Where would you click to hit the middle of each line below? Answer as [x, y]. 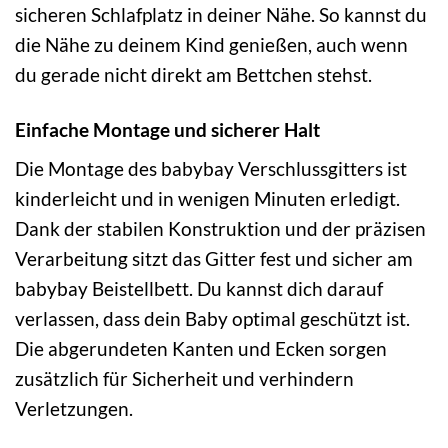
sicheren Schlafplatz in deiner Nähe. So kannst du [221, 14]
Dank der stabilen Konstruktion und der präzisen [220, 229]
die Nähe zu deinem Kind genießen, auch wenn [211, 44]
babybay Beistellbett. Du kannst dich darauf [199, 289]
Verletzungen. [74, 409]
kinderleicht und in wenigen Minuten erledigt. [207, 199]
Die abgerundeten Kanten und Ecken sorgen [201, 349]
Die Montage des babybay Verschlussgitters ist [211, 169]
